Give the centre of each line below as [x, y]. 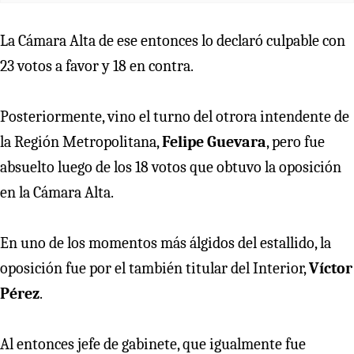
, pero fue [296, 141]
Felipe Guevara [214, 141]
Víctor [331, 268]
